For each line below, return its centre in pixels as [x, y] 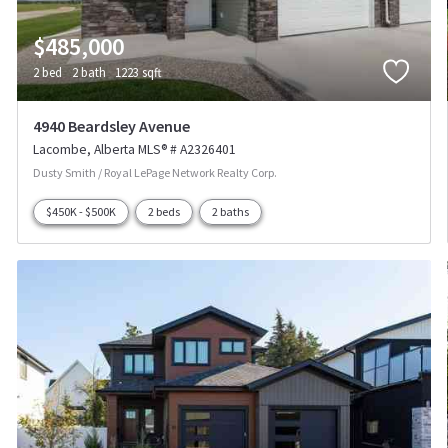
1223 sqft [139, 71]
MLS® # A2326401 [187, 150]
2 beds [164, 212]
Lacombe [60, 150]
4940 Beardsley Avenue [112, 126]
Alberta [115, 150]
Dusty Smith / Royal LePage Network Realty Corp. [155, 173]
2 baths [231, 212]
